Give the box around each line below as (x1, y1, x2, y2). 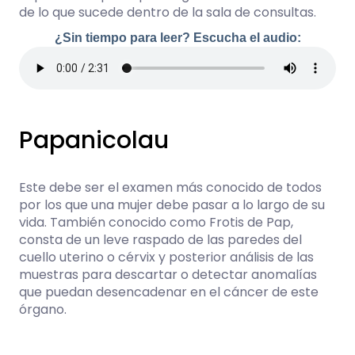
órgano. (19, 300, 67, 319)
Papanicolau (19, 124, 169, 157)
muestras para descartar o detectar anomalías (19, 265, 317, 284)
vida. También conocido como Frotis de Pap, (19, 213, 293, 231)
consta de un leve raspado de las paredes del (19, 231, 302, 249)
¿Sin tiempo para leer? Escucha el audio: (54, 31, 301, 44)
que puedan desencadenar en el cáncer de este (19, 283, 319, 301)
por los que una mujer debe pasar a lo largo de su (19, 196, 325, 214)
